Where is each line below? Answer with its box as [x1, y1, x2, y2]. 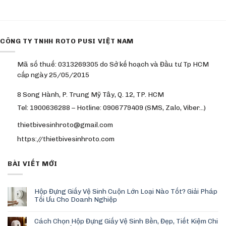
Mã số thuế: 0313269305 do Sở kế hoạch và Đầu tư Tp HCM [17, 60, 209, 69]
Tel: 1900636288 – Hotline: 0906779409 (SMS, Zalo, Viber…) [17, 103, 206, 111]
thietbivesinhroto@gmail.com [17, 120, 113, 129]
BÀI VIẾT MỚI [8, 159, 58, 168]
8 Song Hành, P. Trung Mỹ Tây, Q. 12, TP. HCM [17, 90, 164, 98]
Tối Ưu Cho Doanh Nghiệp [34, 195, 117, 204]
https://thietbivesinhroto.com [17, 135, 115, 143]
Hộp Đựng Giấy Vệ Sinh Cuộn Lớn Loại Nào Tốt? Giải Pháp [34, 187, 217, 196]
